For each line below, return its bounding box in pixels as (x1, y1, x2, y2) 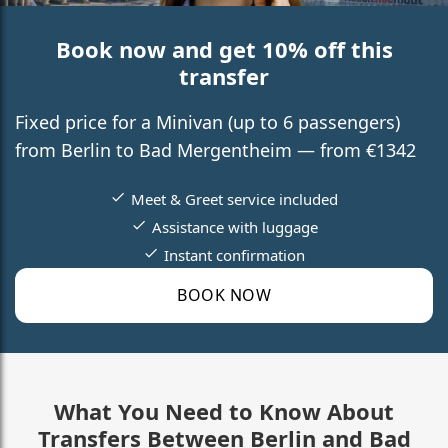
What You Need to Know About (54, 395, 394, 426)
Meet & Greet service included (131, 188, 338, 209)
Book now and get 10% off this (55, 33, 393, 64)
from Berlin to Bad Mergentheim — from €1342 (15, 137, 416, 162)
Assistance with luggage (151, 216, 318, 237)
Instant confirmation (164, 244, 305, 265)
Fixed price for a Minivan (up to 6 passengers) (15, 109, 400, 134)
